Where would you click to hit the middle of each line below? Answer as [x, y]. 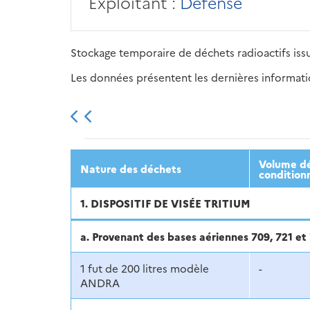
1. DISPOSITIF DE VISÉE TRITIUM [165, 203]
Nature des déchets [130, 168]
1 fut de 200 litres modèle [144, 268]
